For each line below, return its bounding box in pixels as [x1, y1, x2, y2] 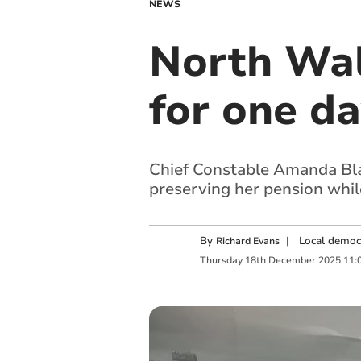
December [268, 253, 316, 267]
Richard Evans [215, 234, 280, 248]
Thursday [199, 253, 243, 267]
